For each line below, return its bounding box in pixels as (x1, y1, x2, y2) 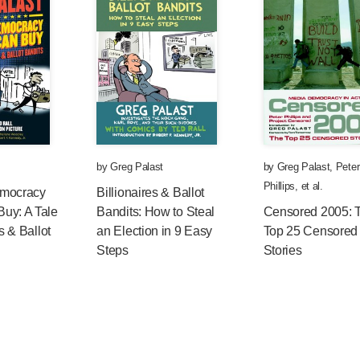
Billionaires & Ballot (96, 185, 205, 199)
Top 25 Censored (263, 223, 358, 238)
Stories (263, 243, 302, 257)
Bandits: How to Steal (96, 204, 215, 219)
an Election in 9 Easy (96, 223, 213, 238)
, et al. (295, 179, 323, 192)
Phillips (263, 179, 296, 192)
